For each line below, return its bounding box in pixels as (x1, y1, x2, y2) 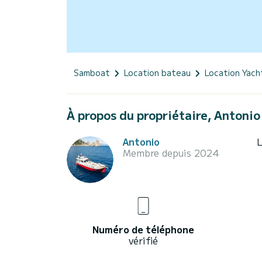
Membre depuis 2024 (123, 145, 219, 160)
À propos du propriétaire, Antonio (67, 106, 260, 123)
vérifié (128, 233, 158, 247)
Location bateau (124, 66, 191, 78)
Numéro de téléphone (92, 222, 194, 236)
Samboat (74, 66, 110, 78)
